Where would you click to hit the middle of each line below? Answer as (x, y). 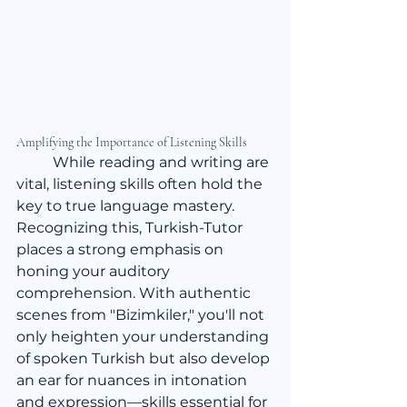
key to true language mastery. (127, 205)
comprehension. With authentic (135, 293)
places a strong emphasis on (122, 249)
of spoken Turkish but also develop (145, 358)
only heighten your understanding (144, 336)
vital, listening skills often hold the (141, 184)
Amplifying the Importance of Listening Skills (132, 142)
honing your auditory (95, 271)
